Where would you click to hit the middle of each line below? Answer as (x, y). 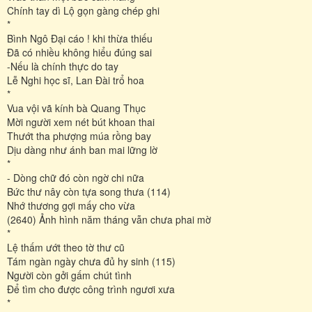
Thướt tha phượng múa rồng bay (79, 135)
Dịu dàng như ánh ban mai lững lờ (82, 149)
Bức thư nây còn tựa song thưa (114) (89, 191)
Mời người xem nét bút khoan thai (81, 122)
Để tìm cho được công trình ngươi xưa (91, 289)
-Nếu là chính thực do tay (63, 66)
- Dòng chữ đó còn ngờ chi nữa (76, 177)
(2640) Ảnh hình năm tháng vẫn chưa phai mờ (109, 219)
